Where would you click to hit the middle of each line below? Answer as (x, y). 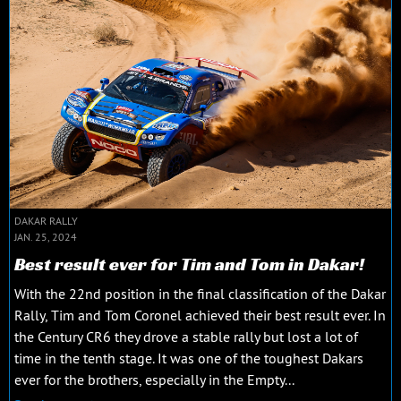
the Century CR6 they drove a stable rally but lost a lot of (186, 337)
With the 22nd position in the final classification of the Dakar (200, 294)
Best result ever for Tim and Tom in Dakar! (189, 264)
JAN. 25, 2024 (46, 237)
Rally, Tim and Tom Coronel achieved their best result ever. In (200, 316)
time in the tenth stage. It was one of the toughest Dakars (189, 358)
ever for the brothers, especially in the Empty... (154, 380)
